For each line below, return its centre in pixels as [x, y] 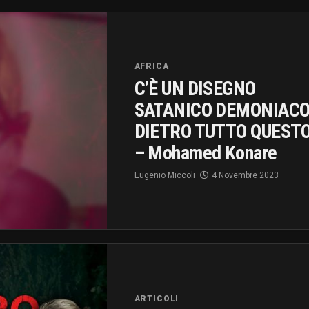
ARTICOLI [157, 299]
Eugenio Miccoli [165, 176]
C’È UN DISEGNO [195, 89]
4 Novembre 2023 [245, 176]
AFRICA [151, 67]
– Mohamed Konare [206, 153]
